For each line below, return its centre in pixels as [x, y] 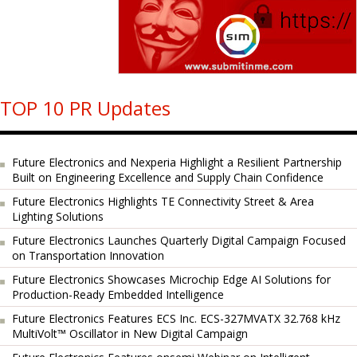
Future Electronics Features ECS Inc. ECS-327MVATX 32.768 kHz [176, 318]
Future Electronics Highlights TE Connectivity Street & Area [163, 201]
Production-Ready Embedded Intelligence [118, 294]
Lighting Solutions [58, 216]
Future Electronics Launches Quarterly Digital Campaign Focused [179, 240]
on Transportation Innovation [88, 255]
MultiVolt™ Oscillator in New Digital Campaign [130, 333]
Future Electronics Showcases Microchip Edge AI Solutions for [171, 279]
